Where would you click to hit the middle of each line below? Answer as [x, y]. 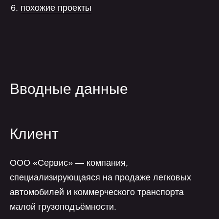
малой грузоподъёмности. [63, 207]
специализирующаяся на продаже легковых [100, 177]
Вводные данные [69, 89]
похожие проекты [56, 8]
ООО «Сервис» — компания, [69, 163]
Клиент [34, 134]
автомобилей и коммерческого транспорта [97, 192]
